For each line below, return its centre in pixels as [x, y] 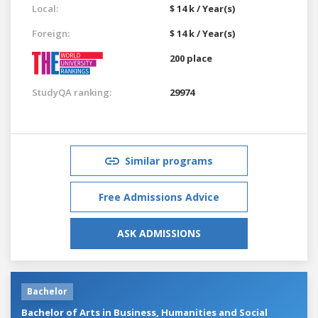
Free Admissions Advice [159, 197]
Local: [45, 8]
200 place [191, 58]
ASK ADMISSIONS [159, 233]
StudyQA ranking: [72, 92]
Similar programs [169, 160]
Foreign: [51, 33]
